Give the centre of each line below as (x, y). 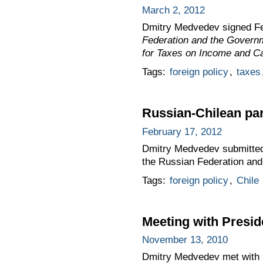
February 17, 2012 (182, 131)
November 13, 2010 (185, 240)
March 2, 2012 (173, 10)
